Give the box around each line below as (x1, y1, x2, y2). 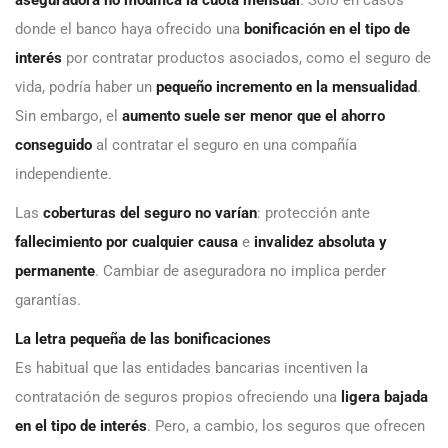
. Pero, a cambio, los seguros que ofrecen (147, 417, 425, 436)
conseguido (15, 136, 92, 155)
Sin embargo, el (15, 107, 122, 126)
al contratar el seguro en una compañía (92, 136, 357, 155)
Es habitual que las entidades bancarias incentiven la (15, 359, 368, 378)
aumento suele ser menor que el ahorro (122, 107, 385, 126)
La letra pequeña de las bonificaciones (15, 330, 271, 349)
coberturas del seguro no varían (43, 204, 257, 223)
